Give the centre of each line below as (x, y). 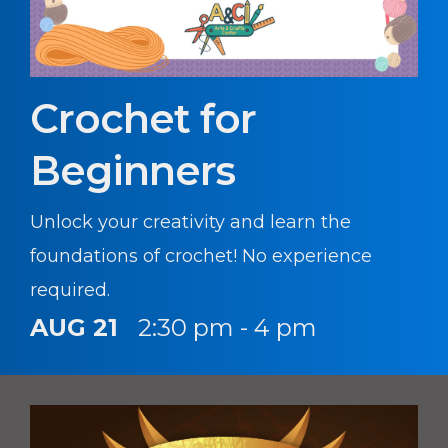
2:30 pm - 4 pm (227, 327)
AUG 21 (74, 327)
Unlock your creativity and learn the (190, 221)
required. (70, 289)
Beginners (132, 170)
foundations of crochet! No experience (201, 255)
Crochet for (143, 118)
